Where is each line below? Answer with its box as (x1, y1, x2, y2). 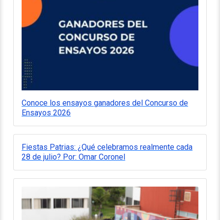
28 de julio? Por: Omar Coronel (22, 152, 125, 162)
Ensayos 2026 (22, 108, 71, 117)
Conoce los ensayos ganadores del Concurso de (22, 98, 188, 108)
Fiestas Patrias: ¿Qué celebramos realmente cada (22, 142, 192, 152)
